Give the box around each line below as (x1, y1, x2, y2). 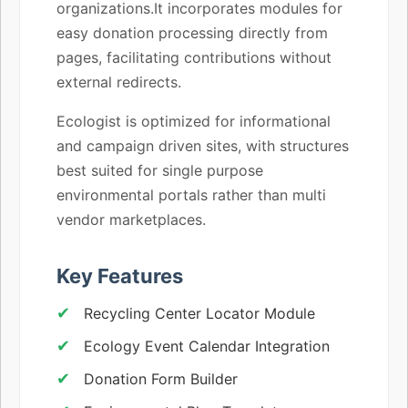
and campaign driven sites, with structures (56, 136, 349, 155)
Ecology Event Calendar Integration (84, 336, 330, 355)
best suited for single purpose (56, 160, 263, 179)
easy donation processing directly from (56, 23, 328, 42)
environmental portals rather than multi (56, 185, 326, 204)
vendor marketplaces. (56, 209, 206, 229)
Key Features (56, 263, 183, 288)
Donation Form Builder (84, 369, 238, 388)
